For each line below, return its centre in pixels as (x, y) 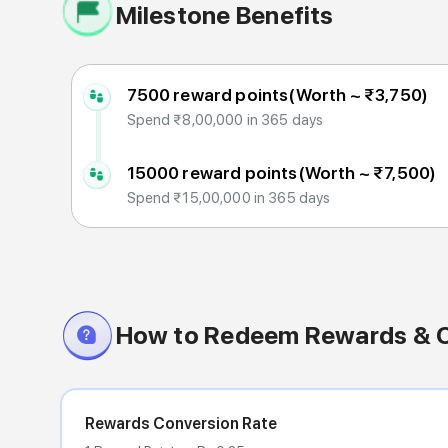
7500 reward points (207, 94)
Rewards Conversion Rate (181, 424)
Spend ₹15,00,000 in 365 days (228, 197)
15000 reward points (212, 172)
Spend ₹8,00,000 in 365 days (225, 119)
